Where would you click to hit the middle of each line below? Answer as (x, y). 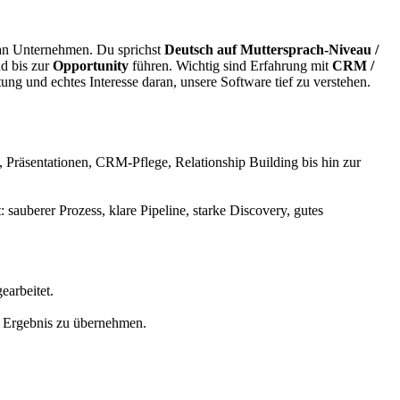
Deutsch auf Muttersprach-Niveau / (271, 49)
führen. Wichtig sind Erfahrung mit (230, 65)
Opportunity (91, 65)
